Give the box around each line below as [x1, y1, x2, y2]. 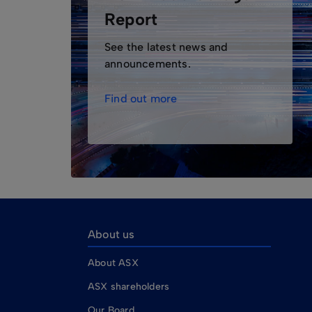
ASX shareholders [88, 281, 173, 292]
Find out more [104, 92, 178, 105]
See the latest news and [104, 40, 228, 54]
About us [88, 228, 135, 241]
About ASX [88, 257, 139, 269]
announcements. [104, 57, 191, 70]
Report [104, 9, 158, 29]
